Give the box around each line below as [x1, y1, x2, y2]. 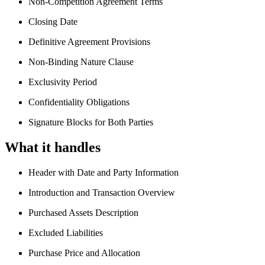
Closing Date [28, 17, 77, 27]
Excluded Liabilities [28, 227, 103, 238]
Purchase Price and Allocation [28, 247, 140, 258]
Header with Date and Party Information [28, 167, 179, 177]
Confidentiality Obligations [28, 97, 130, 108]
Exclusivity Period [28, 77, 97, 88]
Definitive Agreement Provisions [28, 37, 150, 47]
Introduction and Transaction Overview [28, 187, 175, 198]
